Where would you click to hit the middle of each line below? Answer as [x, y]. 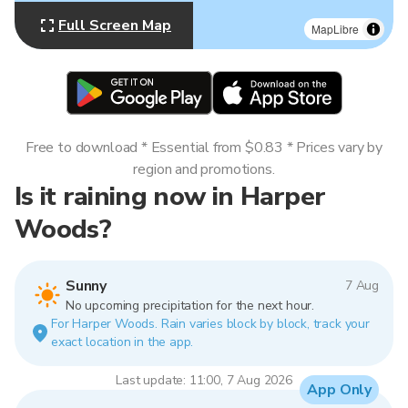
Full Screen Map [115, 25]
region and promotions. [204, 169]
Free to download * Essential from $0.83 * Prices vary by [204, 148]
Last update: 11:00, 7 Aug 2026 [204, 380]
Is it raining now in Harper [170, 196]
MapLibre [335, 29]
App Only [339, 390]
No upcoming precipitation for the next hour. [190, 306]
